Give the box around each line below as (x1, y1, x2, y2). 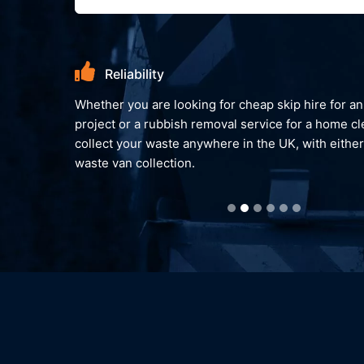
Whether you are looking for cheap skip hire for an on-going (14, 96, 359, 112)
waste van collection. (14, 154, 135, 171)
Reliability (41, 65, 104, 82)
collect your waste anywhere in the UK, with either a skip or (14, 135, 356, 151)
